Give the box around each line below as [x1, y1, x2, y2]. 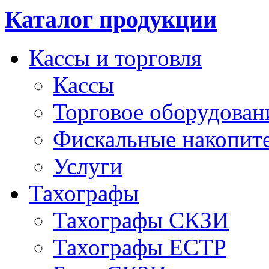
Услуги [53, 153, 122, 180]
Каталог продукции [5, 5, 217, 33]
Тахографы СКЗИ [53, 207, 229, 234]
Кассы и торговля [29, 45, 202, 71]
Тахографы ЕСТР [53, 234, 226, 261]
